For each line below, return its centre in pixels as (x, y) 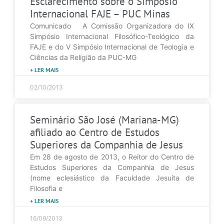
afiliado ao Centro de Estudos (95, 132)
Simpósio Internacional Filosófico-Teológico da (112, 36)
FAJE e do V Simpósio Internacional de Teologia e (112, 46)
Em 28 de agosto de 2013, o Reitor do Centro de (112, 156)
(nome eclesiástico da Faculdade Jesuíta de (112, 177)
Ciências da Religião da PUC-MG (83, 57)
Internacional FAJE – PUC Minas (100, 13)
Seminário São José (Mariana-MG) (104, 119)
